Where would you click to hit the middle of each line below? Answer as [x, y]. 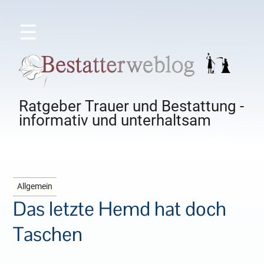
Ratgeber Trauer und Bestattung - [132, 106]
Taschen [48, 235]
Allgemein [35, 187]
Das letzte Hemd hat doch [120, 209]
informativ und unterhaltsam [115, 121]
